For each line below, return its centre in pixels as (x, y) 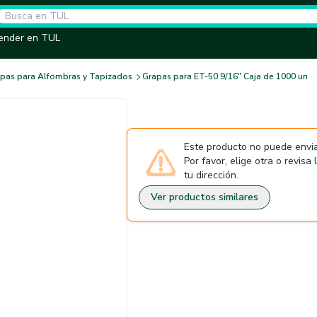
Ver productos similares (204, 197)
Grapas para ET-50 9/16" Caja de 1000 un (225, 76)
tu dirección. (211, 175)
